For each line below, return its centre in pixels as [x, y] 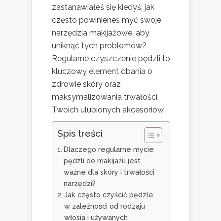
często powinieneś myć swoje [107, 20]
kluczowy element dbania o [102, 71]
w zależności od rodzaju [104, 206]
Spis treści [80, 133]
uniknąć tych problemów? [99, 46]
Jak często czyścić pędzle [109, 195]
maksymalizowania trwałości [105, 97]
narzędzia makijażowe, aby [101, 33]
